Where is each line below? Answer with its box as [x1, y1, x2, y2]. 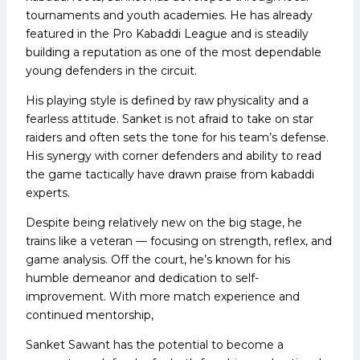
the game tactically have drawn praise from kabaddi [26, 166, 314, 182]
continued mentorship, [26, 307, 153, 322]
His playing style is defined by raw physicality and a [26, 92, 309, 108]
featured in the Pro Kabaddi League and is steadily [26, 26, 309, 41]
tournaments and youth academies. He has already [26, 7, 313, 22]
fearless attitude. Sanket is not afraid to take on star [26, 111, 313, 126]
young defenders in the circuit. [26, 63, 197, 78]
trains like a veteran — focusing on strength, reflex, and [26, 233, 332, 248]
